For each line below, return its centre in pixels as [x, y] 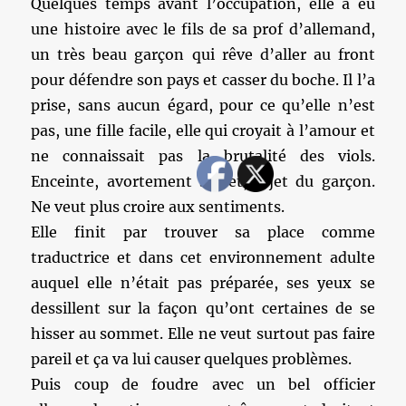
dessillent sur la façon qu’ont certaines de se [203, 308]
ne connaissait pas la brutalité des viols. [203, 156]
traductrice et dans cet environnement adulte [203, 257]
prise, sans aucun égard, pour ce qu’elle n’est [203, 105]
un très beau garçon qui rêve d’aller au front [203, 54]
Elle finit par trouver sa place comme [203, 232]
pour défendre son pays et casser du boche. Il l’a [203, 80]
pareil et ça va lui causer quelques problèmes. [192, 359]
